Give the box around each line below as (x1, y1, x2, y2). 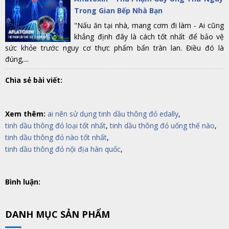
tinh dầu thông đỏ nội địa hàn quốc (5, 144, 121, 154)
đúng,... (5, 54, 29, 64)
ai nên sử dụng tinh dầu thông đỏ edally (48, 109, 178, 119)
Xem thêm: (5, 109, 45, 119)
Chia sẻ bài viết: (5, 75, 64, 85)
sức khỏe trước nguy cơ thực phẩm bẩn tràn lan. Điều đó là (5, 43, 224, 53)
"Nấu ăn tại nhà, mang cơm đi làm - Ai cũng (74, 20, 224, 30)
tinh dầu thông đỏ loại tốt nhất (5, 121, 106, 130)
